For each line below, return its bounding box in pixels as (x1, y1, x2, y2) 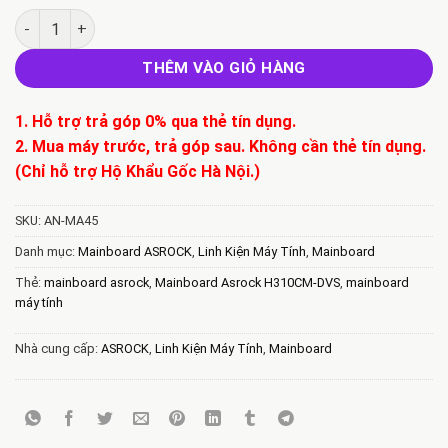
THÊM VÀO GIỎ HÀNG (142, 59, 306, 78)
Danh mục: (15, 243, 78, 259)
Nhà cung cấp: (15, 340, 101, 356)
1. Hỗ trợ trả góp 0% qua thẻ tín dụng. (15, 112, 296, 132)
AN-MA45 (44, 212, 98, 228)
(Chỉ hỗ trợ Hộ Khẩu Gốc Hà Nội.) (15, 162, 260, 182)
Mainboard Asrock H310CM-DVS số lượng (14, 11, 304, 29)
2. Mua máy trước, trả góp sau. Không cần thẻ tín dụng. (15, 137, 426, 157)
